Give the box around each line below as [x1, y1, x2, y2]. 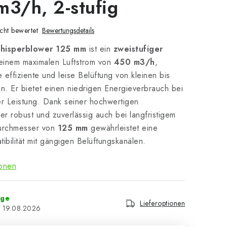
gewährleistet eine [88, 122, 158, 134]
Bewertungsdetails [42, 25, 94, 35]
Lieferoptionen [140, 198, 185, 208]
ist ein [86, 43, 113, 55]
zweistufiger [113, 43, 163, 55]
